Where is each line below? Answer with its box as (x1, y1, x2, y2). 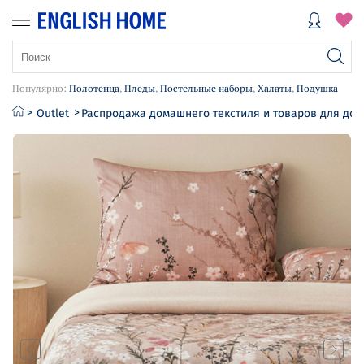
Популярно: (12, 82, 69, 94)
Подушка (297, 82, 338, 94)
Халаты (258, 82, 292, 94)
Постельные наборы (160, 82, 253, 94)
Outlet (37, 106, 69, 120)
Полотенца (69, 82, 119, 94)
